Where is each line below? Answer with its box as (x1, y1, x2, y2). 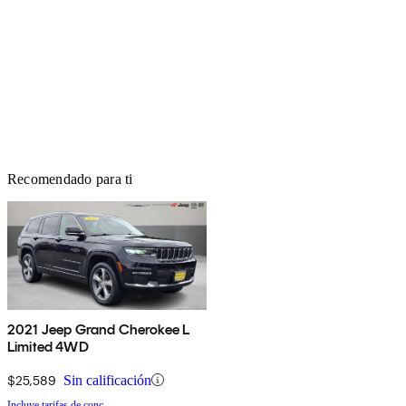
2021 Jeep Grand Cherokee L (7, 320, 190, 338)
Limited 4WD (7, 337, 89, 355)
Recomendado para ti (7, 170, 133, 187)
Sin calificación (63, 372, 151, 388)
